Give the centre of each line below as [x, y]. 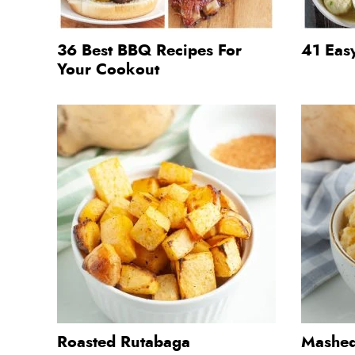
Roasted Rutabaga [124, 342]
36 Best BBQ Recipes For [149, 50]
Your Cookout [108, 69]
